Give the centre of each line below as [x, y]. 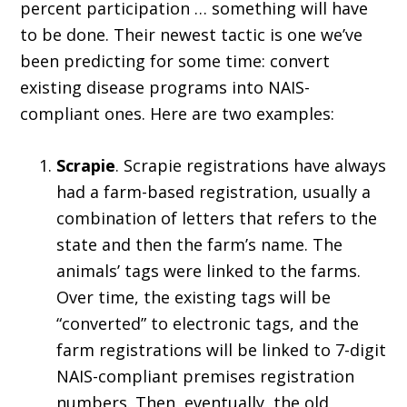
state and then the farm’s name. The [200, 245]
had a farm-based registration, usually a [214, 192]
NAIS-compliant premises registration [206, 377]
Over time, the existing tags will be [194, 298]
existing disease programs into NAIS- [165, 88]
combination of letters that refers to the [217, 218]
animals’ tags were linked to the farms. [209, 271]
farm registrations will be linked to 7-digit [222, 350]
